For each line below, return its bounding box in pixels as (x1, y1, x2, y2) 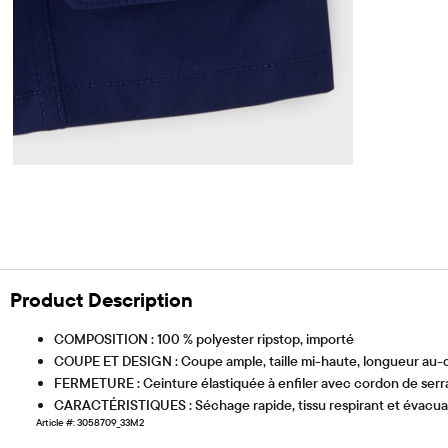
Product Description (10, 286, 193, 312)
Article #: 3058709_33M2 (36, 416, 144, 430)
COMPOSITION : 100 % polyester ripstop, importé (54, 330, 354, 349)
